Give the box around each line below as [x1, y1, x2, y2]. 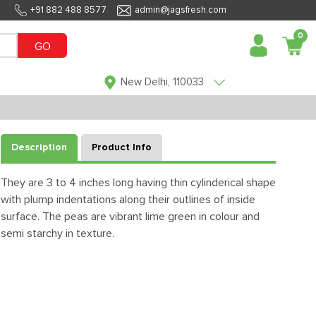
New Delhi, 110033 [121, 77, 204, 87]
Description [11, 142, 67, 152]
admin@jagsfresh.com [135, 6, 226, 15]
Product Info [92, 142, 152, 152]
